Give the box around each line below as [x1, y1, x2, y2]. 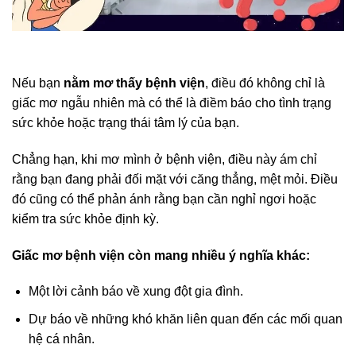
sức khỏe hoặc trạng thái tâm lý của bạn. [12, 115, 239, 130]
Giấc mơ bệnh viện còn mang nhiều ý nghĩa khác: [12, 248, 310, 262]
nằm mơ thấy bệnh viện [64, 75, 205, 90]
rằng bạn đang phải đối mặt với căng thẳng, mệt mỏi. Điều [12, 172, 338, 186]
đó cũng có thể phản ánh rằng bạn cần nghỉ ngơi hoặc [12, 192, 316, 206]
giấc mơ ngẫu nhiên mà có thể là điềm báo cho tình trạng [12, 95, 331, 110]
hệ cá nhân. [28, 331, 95, 346]
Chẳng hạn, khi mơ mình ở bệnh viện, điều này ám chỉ [12, 152, 317, 166]
